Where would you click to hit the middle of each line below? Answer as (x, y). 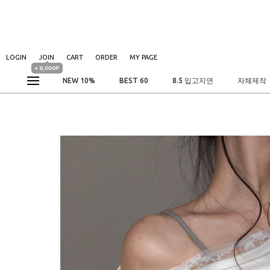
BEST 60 (134, 80)
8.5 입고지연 (193, 80)
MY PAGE (143, 58)
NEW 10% (79, 80)
